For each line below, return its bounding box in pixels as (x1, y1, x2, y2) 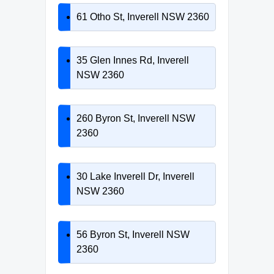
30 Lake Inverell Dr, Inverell (76, 171, 194, 182)
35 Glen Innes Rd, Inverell (76, 54, 189, 65)
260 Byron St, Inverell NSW (76, 113, 195, 124)
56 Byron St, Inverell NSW (76, 229, 190, 240)
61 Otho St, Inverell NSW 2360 (76, 11, 209, 22)
